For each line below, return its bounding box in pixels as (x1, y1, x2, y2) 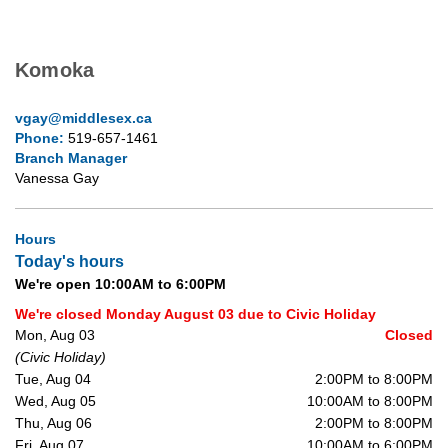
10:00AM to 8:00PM (307, 392, 433, 409)
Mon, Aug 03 (15, 326, 95, 343)
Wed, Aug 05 (15, 392, 96, 409)
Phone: (15, 129, 68, 146)
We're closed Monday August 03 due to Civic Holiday (15, 305, 376, 322)
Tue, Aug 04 (15, 370, 91, 387)
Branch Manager (15, 149, 127, 166)
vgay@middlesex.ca (15, 109, 152, 126)
